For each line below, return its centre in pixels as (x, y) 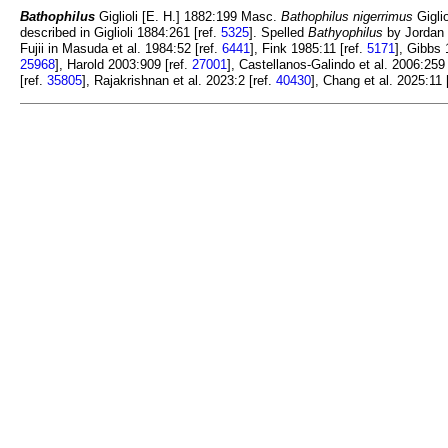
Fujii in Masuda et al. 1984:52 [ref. (121, 49)
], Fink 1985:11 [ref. (308, 49)
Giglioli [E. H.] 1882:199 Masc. (188, 17)
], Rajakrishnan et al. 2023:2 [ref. (179, 81)
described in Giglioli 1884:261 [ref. (120, 33)
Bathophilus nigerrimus (347, 17)
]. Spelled (278, 33)
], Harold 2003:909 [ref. (123, 65)
